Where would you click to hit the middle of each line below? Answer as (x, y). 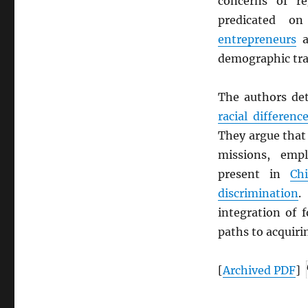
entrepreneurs (257, 40)
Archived (248, 271)
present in (254, 174)
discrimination (258, 194)
